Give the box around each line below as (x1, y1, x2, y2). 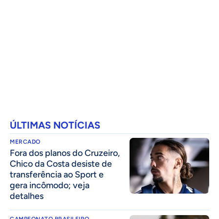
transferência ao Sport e (10, 169, 104, 180)
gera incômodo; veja (10, 180, 89, 191)
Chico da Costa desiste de (10, 158, 112, 170)
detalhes (10, 191, 44, 202)
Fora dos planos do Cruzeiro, (10, 148, 120, 159)
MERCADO (10, 138, 41, 146)
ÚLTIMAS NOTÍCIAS (10, 119, 100, 131)
